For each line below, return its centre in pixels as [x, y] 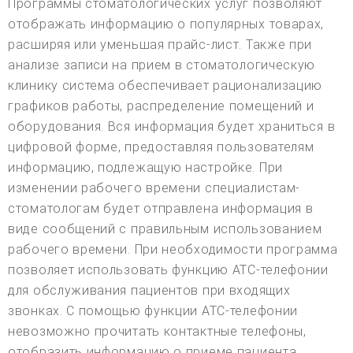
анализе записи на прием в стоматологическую [162, 65]
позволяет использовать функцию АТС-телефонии [168, 269]
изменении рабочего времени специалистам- [154, 188]
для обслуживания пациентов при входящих [149, 290]
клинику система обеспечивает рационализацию [165, 85]
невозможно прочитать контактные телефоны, [157, 331]
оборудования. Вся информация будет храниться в [172, 126]
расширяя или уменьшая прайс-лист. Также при [160, 44]
